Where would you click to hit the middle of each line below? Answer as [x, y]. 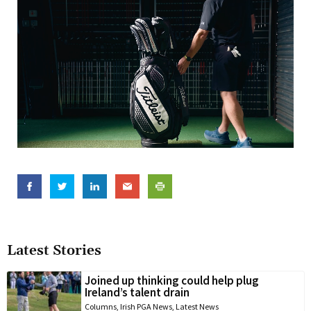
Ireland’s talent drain [137, 292]
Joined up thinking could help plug [172, 280]
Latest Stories [54, 250]
